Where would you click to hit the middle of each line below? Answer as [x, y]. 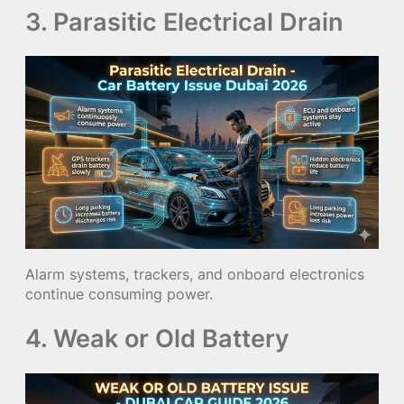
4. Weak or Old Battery [157, 339]
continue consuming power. [119, 294]
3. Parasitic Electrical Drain [184, 21]
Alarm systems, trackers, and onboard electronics [195, 274]
